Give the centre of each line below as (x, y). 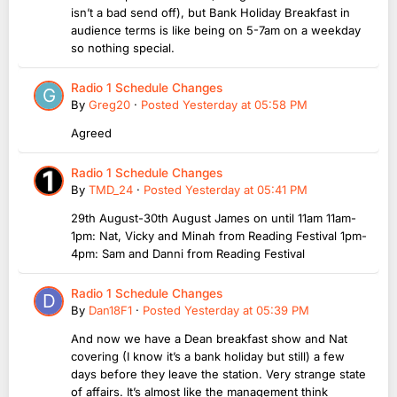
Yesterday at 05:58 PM (245, 104)
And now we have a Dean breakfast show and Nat (209, 338)
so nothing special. (123, 47)
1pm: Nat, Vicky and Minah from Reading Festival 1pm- (219, 235)
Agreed (91, 132)
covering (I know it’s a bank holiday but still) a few (208, 356)
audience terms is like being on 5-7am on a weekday (216, 30)
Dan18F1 (110, 310)
